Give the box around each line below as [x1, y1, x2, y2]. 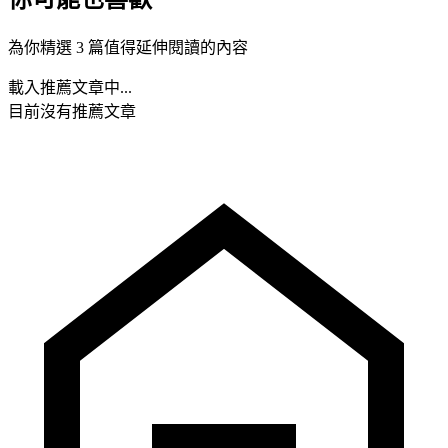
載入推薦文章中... [8, 78, 132, 96]
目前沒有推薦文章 [8, 102, 136, 120]
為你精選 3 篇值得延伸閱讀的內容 [8, 38, 248, 56]
